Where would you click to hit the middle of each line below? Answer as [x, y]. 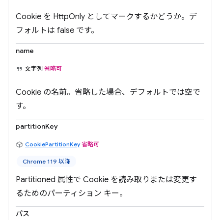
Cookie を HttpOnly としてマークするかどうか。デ [106, 17]
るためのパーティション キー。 [71, 193]
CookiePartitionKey [53, 144]
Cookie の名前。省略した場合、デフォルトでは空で [108, 92]
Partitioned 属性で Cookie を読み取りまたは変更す [106, 180]
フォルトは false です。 [57, 30]
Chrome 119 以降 [46, 161]
